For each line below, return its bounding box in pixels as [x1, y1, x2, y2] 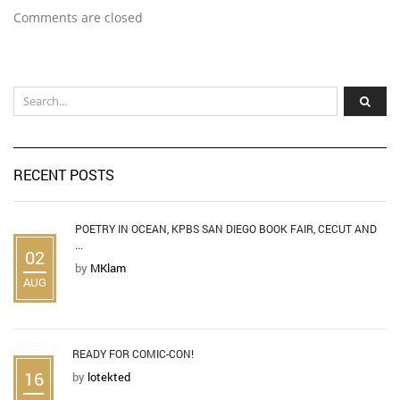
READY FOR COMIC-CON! [72, 346, 194, 362]
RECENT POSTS [13, 165, 114, 185]
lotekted [87, 369, 130, 386]
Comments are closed [13, 8, 143, 26]
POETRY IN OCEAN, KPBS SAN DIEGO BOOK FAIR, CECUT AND [75, 221, 377, 237]
